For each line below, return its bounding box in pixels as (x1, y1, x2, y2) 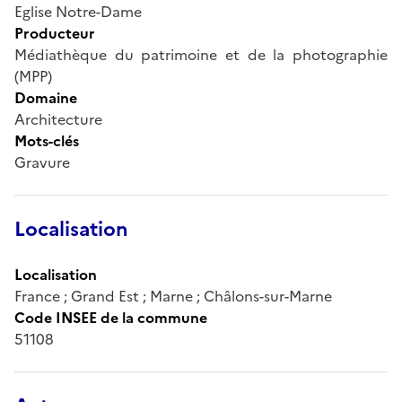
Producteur (14, 22, 95, 44)
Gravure (14, 151, 70, 173)
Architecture (14, 108, 102, 130)
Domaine (14, 86, 77, 109)
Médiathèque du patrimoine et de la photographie (14, 43, 388, 66)
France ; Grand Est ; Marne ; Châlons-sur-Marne (14, 284, 332, 307)
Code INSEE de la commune (14, 306, 207, 328)
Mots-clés (14, 129, 79, 152)
